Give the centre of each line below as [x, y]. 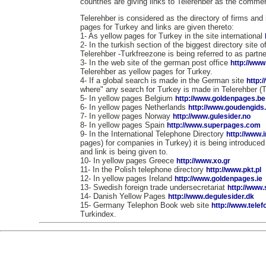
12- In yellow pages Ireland [127, 178]
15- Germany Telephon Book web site [145, 205]
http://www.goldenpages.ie [218, 179]
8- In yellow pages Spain [123, 125]
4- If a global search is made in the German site [163, 80]
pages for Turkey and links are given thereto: [157, 27]
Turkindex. [98, 214]
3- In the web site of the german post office [155, 63]
